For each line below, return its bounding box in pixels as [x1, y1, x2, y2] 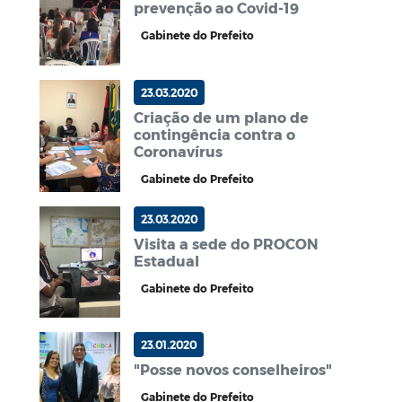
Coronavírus [134, 142, 223, 160]
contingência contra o [134, 125, 295, 143]
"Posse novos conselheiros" [134, 361, 332, 379]
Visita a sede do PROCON [134, 234, 319, 252]
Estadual [134, 251, 199, 269]
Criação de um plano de [134, 108, 309, 126]
